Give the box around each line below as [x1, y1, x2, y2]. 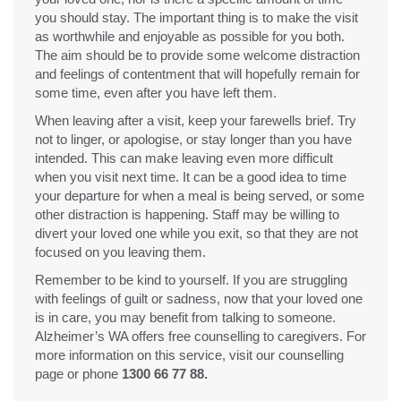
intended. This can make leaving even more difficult [35, 149, 333, 166]
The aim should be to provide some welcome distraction [35, 47, 360, 63]
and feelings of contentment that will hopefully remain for [35, 65, 360, 81]
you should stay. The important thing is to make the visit [35, 9, 358, 25]
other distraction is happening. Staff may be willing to [35, 206, 339, 222]
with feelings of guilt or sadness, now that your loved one [35, 290, 363, 306]
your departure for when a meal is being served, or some [35, 187, 364, 203]
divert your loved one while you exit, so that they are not [35, 225, 358, 241]
